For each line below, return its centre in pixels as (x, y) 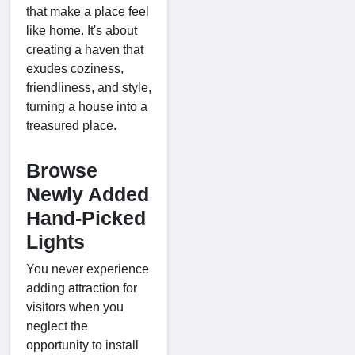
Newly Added (88, 194)
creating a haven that (85, 49)
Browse (62, 170)
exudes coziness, (75, 68)
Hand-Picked (86, 218)
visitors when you (75, 307)
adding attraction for (82, 288)
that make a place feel (88, 11)
